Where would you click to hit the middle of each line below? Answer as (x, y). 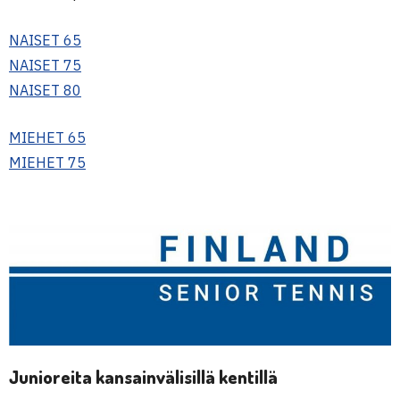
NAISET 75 (45, 65)
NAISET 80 (45, 90)
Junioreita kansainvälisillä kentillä (143, 376)
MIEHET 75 (47, 162)
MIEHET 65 (47, 137)
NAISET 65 (45, 40)
